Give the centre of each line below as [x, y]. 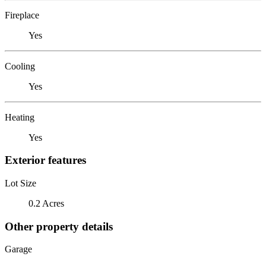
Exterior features [45, 160]
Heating [20, 117]
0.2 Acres [46, 203]
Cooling [20, 66]
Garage [18, 249]
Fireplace [22, 15]
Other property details [59, 226]
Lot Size [20, 183]
